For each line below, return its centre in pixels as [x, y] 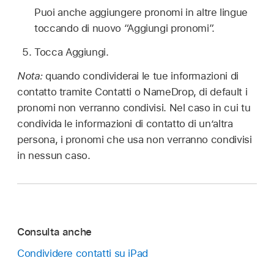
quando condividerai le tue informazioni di [142, 76]
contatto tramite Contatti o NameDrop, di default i [132, 91]
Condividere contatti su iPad [83, 253]
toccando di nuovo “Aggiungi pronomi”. [124, 28]
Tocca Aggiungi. [72, 52]
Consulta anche [55, 232]
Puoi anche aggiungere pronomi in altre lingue [141, 12]
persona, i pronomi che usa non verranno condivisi [135, 139]
